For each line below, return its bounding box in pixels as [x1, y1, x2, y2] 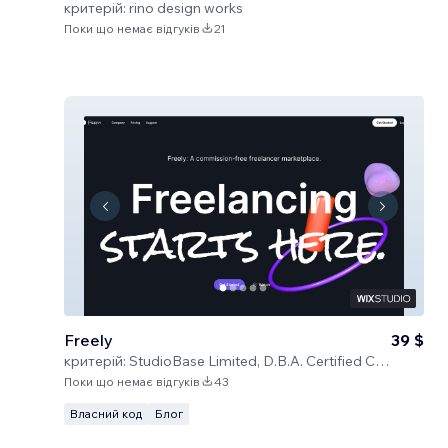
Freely [64, 330, 113, 350]
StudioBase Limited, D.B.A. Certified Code [129, 352, 375, 370]
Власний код [70, 406, 143, 421]
